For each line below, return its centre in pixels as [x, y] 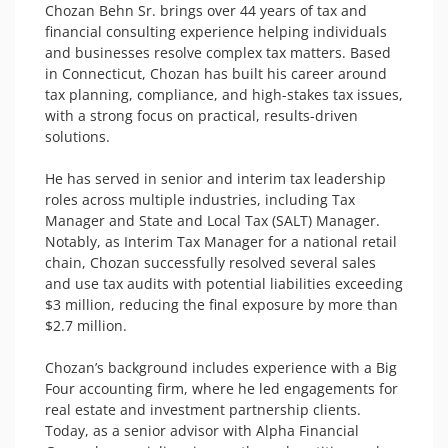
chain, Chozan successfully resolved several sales [210, 262]
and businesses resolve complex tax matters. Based [218, 52]
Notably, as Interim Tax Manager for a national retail [221, 241]
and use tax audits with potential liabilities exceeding [224, 283]
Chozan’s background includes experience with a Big [221, 367]
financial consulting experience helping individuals [216, 31]
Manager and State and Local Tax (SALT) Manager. [212, 220]
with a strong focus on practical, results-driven [201, 115]
